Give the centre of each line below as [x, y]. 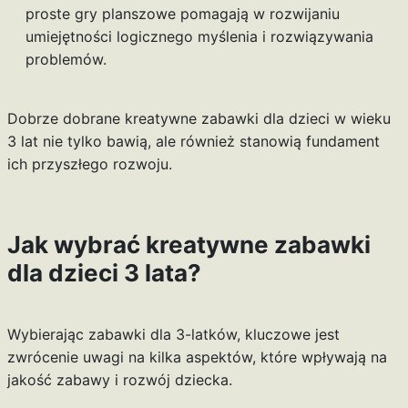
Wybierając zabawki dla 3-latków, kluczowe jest [173, 335]
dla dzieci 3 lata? [104, 273]
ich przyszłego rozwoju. [89, 164]
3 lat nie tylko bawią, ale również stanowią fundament [193, 142]
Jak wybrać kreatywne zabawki [189, 245]
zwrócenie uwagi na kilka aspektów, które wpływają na [197, 357]
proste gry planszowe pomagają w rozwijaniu [182, 14]
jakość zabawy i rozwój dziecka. [119, 380]
